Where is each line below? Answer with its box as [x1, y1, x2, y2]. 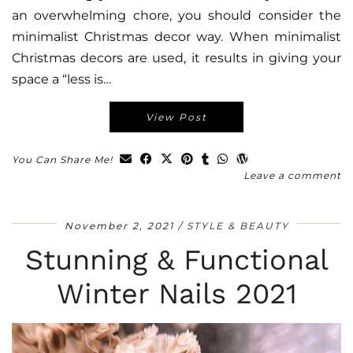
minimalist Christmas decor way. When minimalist [12, 29, 341, 45]
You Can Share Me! [12, 154, 116, 166]
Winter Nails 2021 [56, 277, 297, 311]
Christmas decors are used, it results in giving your [12, 50, 341, 66]
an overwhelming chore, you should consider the [12, 8, 341, 24]
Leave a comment [243, 169, 341, 182]
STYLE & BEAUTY [186, 220, 289, 232]
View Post [146, 111, 207, 124]
